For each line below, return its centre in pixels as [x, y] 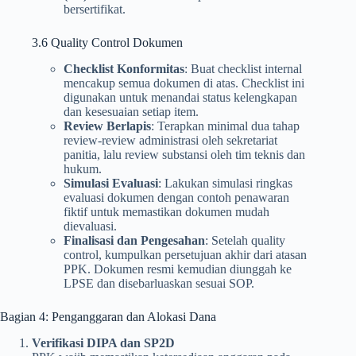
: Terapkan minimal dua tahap [225, 126]
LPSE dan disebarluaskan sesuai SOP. [159, 283]
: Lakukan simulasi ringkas [225, 183]
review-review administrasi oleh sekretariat [170, 140]
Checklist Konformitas [124, 68]
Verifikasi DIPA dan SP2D [103, 342]
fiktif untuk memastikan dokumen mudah [166, 211]
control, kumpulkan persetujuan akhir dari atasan [185, 254]
